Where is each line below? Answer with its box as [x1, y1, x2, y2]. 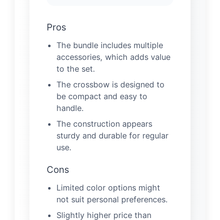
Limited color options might [56, 183, 160, 193]
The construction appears [56, 119, 152, 129]
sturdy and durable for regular [56, 131, 168, 141]
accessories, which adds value [56, 52, 170, 62]
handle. [56, 103, 83, 113]
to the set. [56, 64, 95, 74]
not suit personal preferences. [56, 194, 167, 205]
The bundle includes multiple [56, 40, 163, 51]
